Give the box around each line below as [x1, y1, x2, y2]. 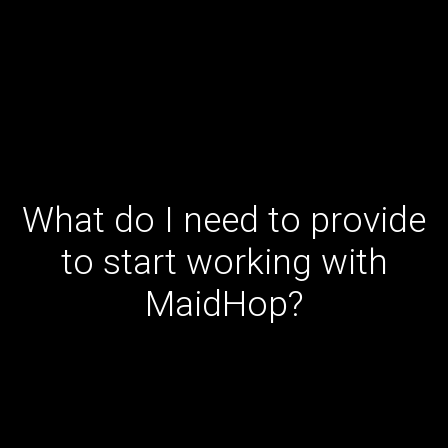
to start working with [60, 241, 388, 284]
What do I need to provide [22, 199, 426, 242]
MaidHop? [144, 283, 304, 326]
